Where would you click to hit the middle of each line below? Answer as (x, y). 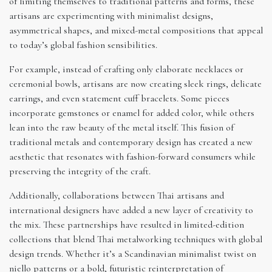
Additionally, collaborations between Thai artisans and (117, 195)
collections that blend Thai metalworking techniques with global (136, 239)
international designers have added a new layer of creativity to (131, 210)
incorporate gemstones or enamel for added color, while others (132, 113)
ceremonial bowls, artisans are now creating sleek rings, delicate (135, 83)
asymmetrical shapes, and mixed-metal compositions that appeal (136, 30)
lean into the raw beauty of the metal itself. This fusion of (121, 127)
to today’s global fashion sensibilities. (83, 45)
